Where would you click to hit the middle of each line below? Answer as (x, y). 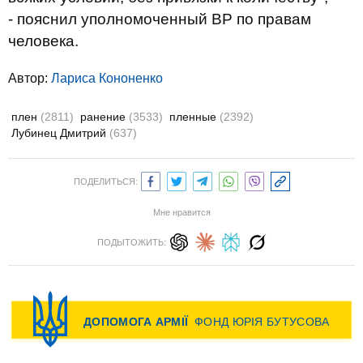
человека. (43, 41)
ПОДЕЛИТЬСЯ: (105, 181)
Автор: (30, 78)
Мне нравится (181, 212)
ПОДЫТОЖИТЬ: (131, 242)
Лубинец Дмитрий (60, 133)
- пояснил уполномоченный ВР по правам (160, 19)
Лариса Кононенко (107, 78)
